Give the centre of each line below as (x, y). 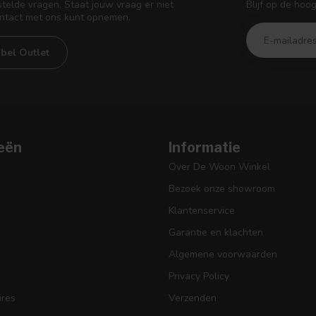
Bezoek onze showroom (222, 189)
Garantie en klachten (216, 233)
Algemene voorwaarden (223, 255)
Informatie (205, 148)
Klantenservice (202, 211)
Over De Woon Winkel (219, 167)
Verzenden (193, 298)
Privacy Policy (199, 276)
